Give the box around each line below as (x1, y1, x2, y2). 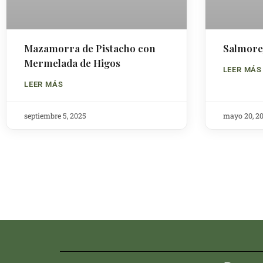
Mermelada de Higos (24, 56, 120, 69)
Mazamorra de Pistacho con (24, 41, 156, 55)
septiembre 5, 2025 (24, 110, 86, 120)
